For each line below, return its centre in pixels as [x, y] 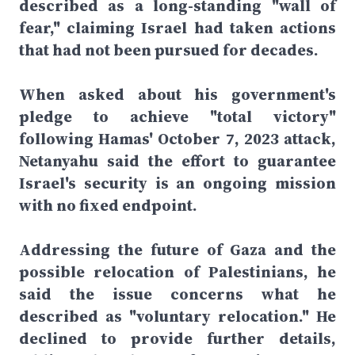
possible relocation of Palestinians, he [177, 272]
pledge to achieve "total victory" [177, 116]
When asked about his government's [177, 94]
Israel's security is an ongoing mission [177, 183]
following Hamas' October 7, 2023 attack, [177, 139]
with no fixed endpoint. [108, 205]
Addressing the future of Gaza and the [177, 250]
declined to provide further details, [177, 338]
